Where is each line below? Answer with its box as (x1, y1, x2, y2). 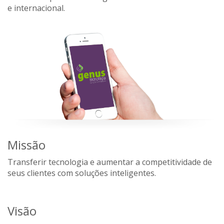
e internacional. (7, 2, 65, 13)
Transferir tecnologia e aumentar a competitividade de (7, 156, 212, 168)
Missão (7, 136, 45, 153)
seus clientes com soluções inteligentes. (7, 167, 156, 179)
